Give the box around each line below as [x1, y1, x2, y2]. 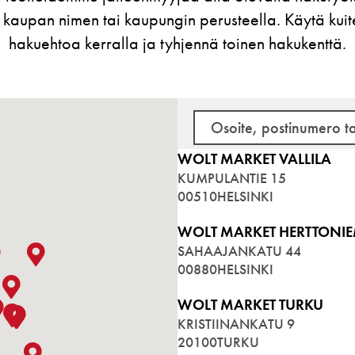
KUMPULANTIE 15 [177, 170, 286, 188]
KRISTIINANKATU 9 [177, 315, 295, 334]
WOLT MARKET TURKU [177, 296, 323, 315]
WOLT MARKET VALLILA [177, 150, 331, 169]
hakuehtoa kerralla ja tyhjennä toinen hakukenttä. [9, 32, 346, 54]
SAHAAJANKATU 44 [177, 242, 301, 261]
